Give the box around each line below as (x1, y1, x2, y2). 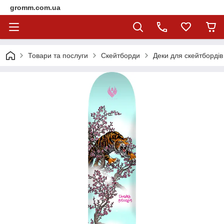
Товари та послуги (28, 51, 88, 59)
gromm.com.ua (10, 3, 60, 11)
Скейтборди (101, 51, 140, 59)
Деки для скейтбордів (153, 51, 223, 59)
